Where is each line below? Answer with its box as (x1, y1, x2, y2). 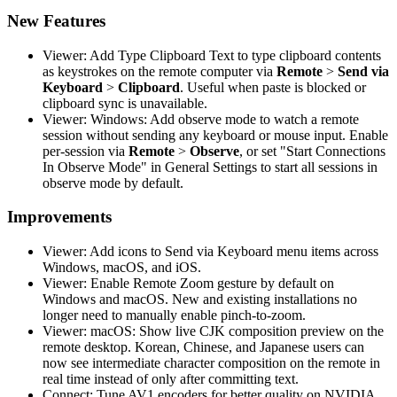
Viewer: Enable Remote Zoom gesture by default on (43, 276, 334, 292)
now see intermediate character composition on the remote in (43, 355, 380, 371)
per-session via (43, 143, 128, 159)
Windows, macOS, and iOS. (43, 260, 201, 276)
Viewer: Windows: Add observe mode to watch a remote (43, 111, 359, 127)
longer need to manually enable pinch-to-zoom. (43, 307, 306, 323)
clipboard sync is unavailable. (43, 95, 207, 111)
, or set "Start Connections (239, 143, 385, 159)
